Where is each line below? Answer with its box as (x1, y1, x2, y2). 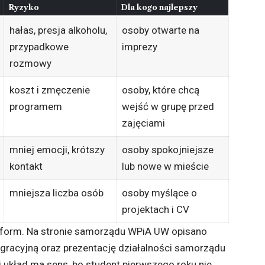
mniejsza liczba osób (9, 187, 104, 199)
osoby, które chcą (121, 84, 199, 96)
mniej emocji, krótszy (9, 144, 105, 156)
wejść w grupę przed (121, 101, 214, 113)
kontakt (9, 160, 43, 173)
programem (9, 101, 62, 113)
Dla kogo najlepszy (120, 2, 198, 12)
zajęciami (121, 117, 165, 130)
